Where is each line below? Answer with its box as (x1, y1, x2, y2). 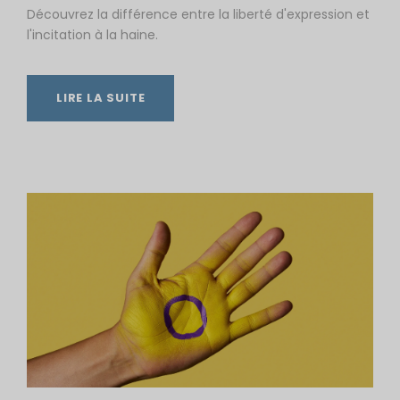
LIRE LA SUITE (56, 88, 146, 106)
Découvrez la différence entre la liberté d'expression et (27, 4, 370, 23)
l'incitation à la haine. (27, 25, 158, 44)
